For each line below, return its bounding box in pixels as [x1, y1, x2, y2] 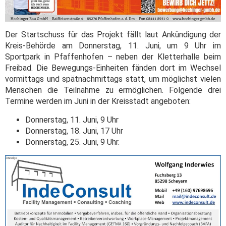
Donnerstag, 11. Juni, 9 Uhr [25, 115, 119, 125]
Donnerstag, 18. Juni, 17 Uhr [25, 126, 123, 136]
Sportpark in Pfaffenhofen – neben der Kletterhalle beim [5, 52, 221, 62]
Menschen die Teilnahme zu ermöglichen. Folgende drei [5, 85, 221, 95]
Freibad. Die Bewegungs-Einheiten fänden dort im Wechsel [5, 63, 221, 73]
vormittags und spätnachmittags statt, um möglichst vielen [5, 74, 221, 84]
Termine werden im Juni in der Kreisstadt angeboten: [5, 96, 191, 106]
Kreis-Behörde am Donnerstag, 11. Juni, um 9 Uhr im [5, 41, 221, 51]
